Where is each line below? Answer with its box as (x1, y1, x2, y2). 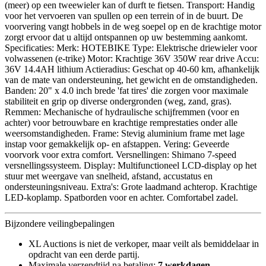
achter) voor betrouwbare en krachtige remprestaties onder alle (5, 117, 237, 128)
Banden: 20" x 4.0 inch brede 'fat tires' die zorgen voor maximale (5, 85, 248, 96)
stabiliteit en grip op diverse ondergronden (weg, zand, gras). (5, 96, 232, 106)
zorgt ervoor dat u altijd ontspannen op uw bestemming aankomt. (5, 31, 248, 42)
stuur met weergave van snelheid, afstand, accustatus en (5, 170, 213, 181)
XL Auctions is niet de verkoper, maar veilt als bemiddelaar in (28, 238, 259, 249)
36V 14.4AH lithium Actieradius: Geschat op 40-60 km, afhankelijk (5, 64, 259, 74)
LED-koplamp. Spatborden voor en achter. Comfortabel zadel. (5, 192, 238, 202)
